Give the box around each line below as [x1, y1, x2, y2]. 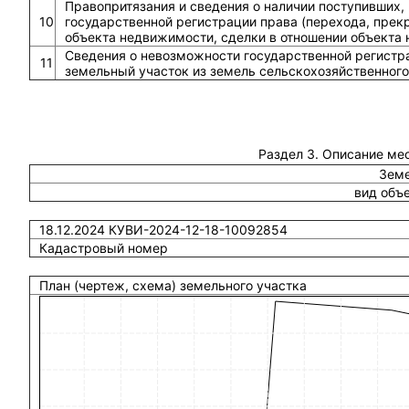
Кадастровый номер [38, 240, 168, 256]
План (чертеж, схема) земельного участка [38, 278, 307, 293]
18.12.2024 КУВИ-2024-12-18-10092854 [38, 222, 288, 237]
